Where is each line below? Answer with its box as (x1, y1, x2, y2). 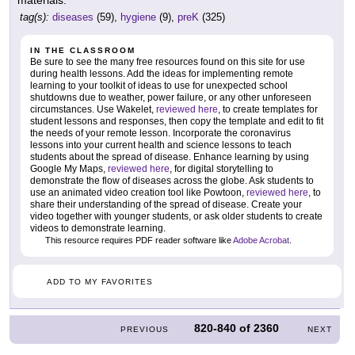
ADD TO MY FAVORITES (47, 277, 153, 286)
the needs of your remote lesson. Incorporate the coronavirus (30, 127, 291, 139)
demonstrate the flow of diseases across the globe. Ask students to (30, 174, 314, 186)
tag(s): (20, 10, 49, 23)
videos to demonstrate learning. (30, 222, 166, 234)
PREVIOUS (120, 324, 170, 334)
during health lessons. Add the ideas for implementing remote (30, 67, 293, 79)
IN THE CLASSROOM (30, 45, 136, 55)
